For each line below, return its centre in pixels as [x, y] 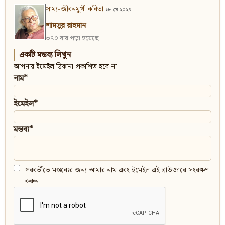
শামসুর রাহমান [66, 26]
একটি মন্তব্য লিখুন [45, 55]
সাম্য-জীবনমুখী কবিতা [75, 9]
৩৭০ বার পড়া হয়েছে [72, 39]
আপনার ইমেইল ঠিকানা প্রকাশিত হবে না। [67, 67]
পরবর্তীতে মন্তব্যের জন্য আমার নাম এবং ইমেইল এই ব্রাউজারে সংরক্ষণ [117, 171]
